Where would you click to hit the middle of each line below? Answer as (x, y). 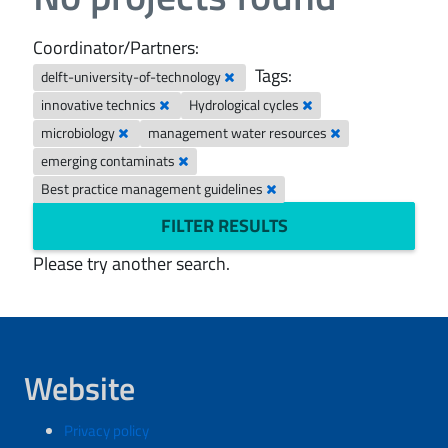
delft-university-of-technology (133, 77)
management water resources (239, 133)
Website (79, 388)
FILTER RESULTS (224, 225)
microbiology (80, 133)
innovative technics (100, 105)
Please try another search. (131, 263)
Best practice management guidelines (154, 189)
